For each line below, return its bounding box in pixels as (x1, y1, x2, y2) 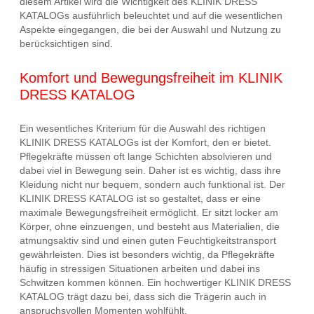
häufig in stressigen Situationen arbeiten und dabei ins (20, 263, 260, 275)
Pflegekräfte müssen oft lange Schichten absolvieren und (20, 151, 272, 163)
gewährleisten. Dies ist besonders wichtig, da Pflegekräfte (20, 249, 275, 261)
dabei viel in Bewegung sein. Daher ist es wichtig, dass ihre (20, 165, 281, 177)
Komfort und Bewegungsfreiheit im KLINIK (20, 69, 282, 86)
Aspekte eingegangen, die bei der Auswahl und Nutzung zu (20, 24, 281, 36)
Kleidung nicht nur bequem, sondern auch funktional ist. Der (20, 179, 285, 191)
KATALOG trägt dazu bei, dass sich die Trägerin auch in (20, 291, 266, 303)
